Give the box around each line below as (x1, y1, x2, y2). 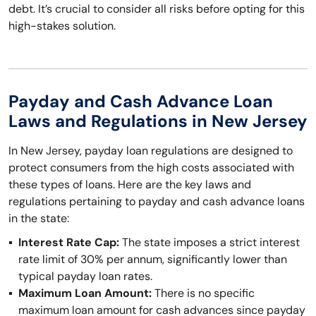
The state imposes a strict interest (119, 235, 300, 250)
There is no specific (152, 286, 255, 300)
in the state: (8, 211, 69, 226)
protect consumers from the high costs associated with (8, 160, 294, 175)
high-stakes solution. (8, 18, 116, 33)
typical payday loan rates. (18, 269, 152, 284)
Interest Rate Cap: (18, 235, 119, 250)
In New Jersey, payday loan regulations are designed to (8, 143, 293, 158)
